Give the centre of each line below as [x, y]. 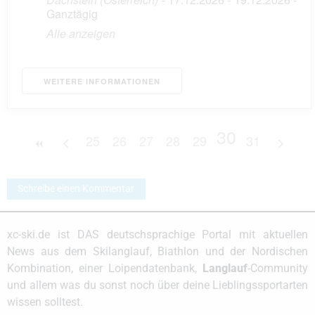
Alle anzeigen [81, 33]
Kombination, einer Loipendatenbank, [105, 269]
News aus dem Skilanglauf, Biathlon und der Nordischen [157, 252]
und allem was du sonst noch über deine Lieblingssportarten [157, 285]
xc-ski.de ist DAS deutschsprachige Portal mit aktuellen [157, 235]
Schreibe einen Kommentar [76, 189]
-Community [278, 269]
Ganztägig [72, 14]
